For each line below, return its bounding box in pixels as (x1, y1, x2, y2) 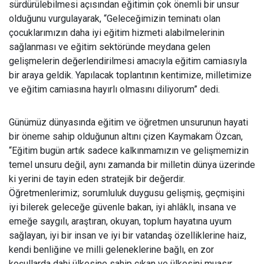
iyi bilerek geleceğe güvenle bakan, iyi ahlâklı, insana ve (9, 202, 236, 213)
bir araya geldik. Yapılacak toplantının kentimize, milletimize (9, 70, 252, 81)
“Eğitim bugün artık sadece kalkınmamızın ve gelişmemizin (9, 145, 249, 156)
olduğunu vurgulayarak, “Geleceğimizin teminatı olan (9, 13, 220, 24)
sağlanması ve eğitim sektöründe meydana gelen (9, 41, 210, 52)
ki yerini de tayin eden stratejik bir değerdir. (9, 173, 185, 184)
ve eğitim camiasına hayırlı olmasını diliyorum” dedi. (9, 84, 222, 95)
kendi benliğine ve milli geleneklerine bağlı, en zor (9, 244, 214, 255)
